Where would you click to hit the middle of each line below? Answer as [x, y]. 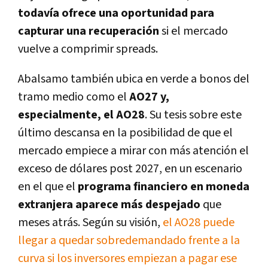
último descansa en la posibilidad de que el [125, 133]
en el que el [47, 187]
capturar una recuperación [89, 31]
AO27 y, [149, 97]
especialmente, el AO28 [81, 115]
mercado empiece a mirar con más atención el [133, 151]
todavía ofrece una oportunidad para [116, 13]
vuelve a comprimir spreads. [88, 49]
